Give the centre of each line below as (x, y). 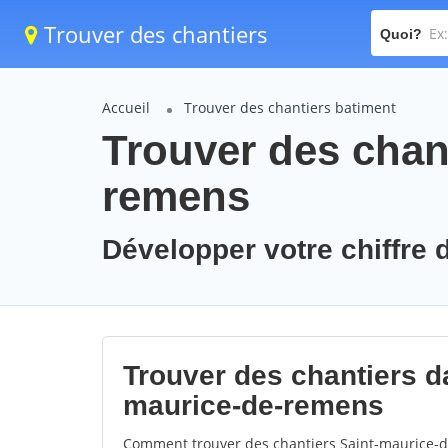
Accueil (126, 107)
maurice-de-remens (253, 405)
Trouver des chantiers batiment (290, 107)
